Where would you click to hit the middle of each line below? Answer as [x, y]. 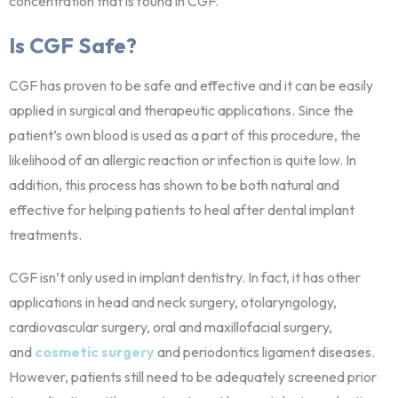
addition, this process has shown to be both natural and [174, 184]
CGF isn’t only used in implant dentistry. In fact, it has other [185, 277]
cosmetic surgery [95, 351]
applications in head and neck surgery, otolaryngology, [173, 302]
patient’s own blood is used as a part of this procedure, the [185, 135]
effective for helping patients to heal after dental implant [182, 209]
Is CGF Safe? [73, 45]
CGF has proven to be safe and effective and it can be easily [191, 85]
